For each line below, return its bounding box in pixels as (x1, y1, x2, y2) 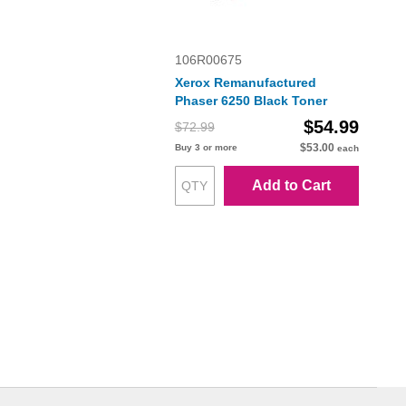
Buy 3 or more (174, 142, 237, 153)
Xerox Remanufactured (174, 75, 316, 91)
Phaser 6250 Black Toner (174, 93, 327, 109)
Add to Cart (251, 178, 331, 194)
